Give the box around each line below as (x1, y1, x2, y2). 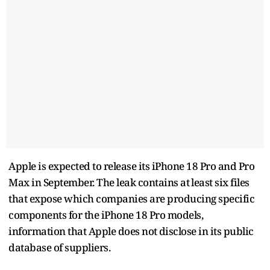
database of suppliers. (8, 240, 110, 254)
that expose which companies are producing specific (8, 191, 254, 206)
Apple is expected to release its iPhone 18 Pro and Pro (8, 159, 254, 173)
